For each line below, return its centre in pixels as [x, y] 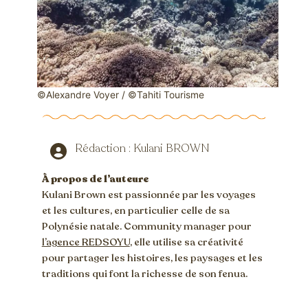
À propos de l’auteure [95, 179]
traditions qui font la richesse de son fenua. [144, 274]
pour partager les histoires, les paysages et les [152, 258]
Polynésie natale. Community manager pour [146, 227]
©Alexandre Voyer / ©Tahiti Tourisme [121, 95]
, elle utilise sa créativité [186, 242]
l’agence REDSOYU [86, 242]
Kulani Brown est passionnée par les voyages [148, 195]
